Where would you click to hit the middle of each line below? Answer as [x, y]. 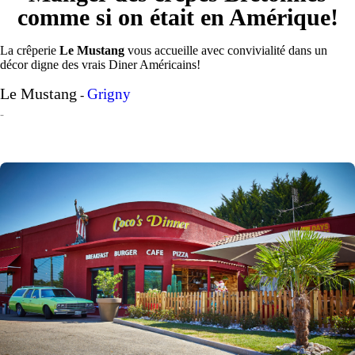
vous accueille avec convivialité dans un [226, 50]
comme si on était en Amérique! [177, 17]
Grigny [109, 94]
